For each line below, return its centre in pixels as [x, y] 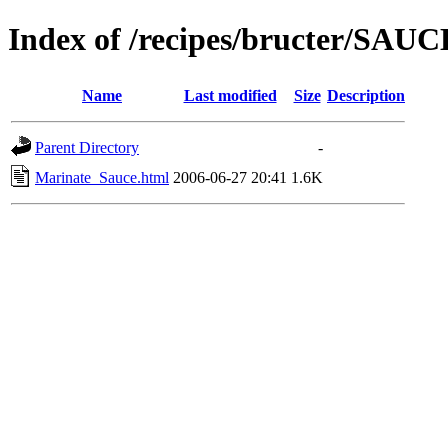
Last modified [230, 95]
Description [366, 95]
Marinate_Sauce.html [102, 177]
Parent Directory [87, 147]
